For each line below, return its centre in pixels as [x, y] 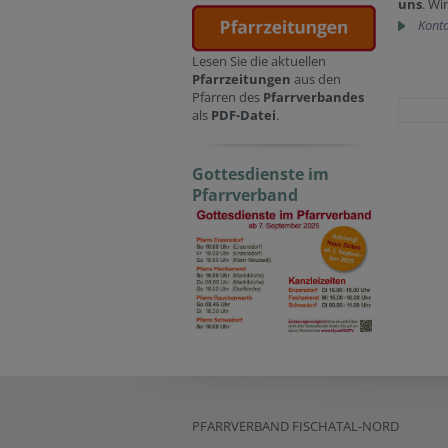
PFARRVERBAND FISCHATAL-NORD [295, 426]
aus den [317, 79]
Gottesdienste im [260, 174]
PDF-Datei [243, 115]
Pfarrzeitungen [243, 79]
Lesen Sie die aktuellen [259, 61]
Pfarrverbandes [313, 97]
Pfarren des [227, 97]
